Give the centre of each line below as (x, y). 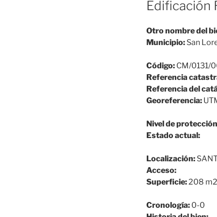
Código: (161, 66)
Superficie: (167, 182)
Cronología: (168, 205)
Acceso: (161, 170)
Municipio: (166, 43)
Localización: (171, 159)
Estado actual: (173, 136)
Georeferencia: (174, 101)
